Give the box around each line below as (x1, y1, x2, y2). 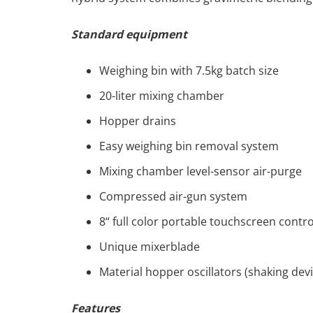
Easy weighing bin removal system (99, 138, 279, 154)
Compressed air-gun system (99, 189, 250, 204)
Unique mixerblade (99, 239, 205, 254)
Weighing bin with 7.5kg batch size (99, 63, 284, 78)
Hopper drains (99, 113, 179, 129)
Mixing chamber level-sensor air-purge (99, 163, 305, 179)
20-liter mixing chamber (99, 88, 230, 103)
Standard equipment (71, 27, 187, 42)
